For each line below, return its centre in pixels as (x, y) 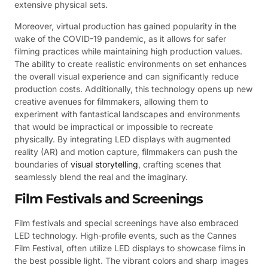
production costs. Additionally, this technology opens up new (133, 89)
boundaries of (42, 164)
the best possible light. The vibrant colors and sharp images (131, 261)
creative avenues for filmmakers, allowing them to (111, 101)
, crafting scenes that (180, 164)
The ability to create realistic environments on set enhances (130, 63)
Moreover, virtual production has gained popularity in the (125, 26)
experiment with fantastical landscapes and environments (127, 114)
